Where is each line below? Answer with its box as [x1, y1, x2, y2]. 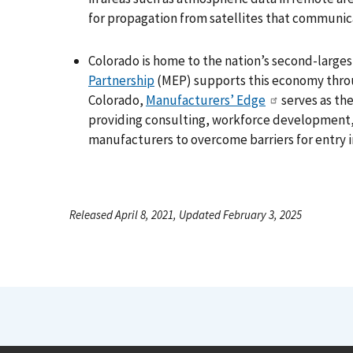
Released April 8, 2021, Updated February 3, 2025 [69, 207, 302, 223]
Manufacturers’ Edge [146, 91, 266, 110]
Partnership [88, 72, 154, 90]
